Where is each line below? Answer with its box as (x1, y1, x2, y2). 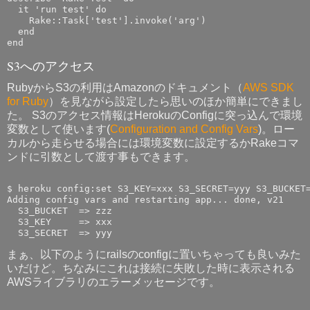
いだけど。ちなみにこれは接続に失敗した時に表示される (7, 262, 295, 275)
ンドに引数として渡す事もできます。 (7, 150, 195, 163)
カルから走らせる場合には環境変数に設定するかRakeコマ (7, 136, 299, 149)
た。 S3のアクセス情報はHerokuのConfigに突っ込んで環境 (7, 109, 302, 121)
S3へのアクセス (7, 57, 95, 74)
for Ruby (7, 95, 48, 107)
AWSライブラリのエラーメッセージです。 (7, 276, 220, 289)
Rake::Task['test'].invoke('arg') (7, 15, 206, 26)
